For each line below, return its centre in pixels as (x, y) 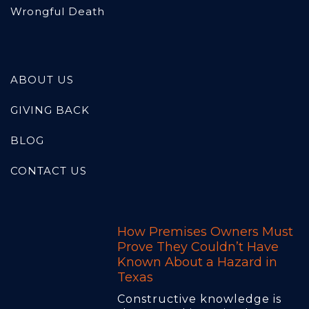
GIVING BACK (50, 110)
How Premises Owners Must (205, 232)
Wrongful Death (58, 12)
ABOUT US (42, 80)
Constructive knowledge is (199, 299)
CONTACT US (49, 171)
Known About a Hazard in (197, 262)
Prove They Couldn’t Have (198, 247)
